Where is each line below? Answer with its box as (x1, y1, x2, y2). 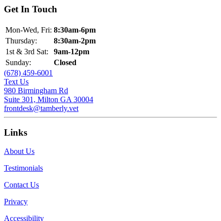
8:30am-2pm (54, 36, 96, 45)
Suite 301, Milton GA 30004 (4, 95, 93, 104)
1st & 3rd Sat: (5, 47, 48, 56)
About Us (4, 147, 35, 156)
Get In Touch (4, 4, 57, 15)
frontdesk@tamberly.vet (4, 104, 78, 112)
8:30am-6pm (54, 25, 96, 34)
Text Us (4, 77, 29, 86)
